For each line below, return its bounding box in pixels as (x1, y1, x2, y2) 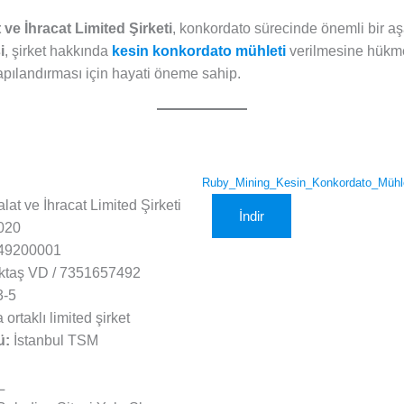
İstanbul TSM (9, 333, 98, 349)
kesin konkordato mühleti (111, 43, 286, 60)
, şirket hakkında (4, 43, 112, 60)
